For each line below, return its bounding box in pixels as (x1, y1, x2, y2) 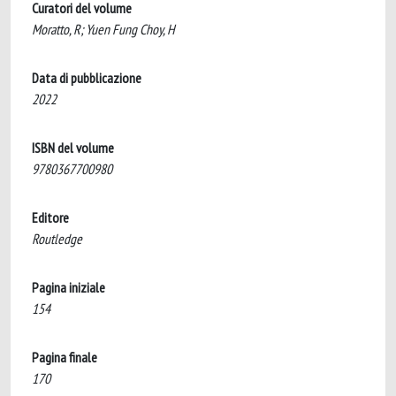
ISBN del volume (32, 139, 114, 156)
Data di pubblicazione (32, 69, 141, 87)
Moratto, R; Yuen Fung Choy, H (32, 20, 175, 38)
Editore (32, 209, 69, 226)
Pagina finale (32, 348, 97, 366)
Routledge (32, 230, 82, 247)
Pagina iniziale (32, 278, 105, 296)
